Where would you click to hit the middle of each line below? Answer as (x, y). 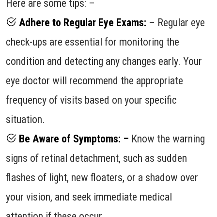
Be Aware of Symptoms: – (73, 139)
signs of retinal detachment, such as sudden (96, 158)
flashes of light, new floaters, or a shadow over (102, 177)
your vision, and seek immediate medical (89, 197)
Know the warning (167, 139)
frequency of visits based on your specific (91, 100)
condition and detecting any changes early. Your (104, 61)
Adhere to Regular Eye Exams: (81, 22)
